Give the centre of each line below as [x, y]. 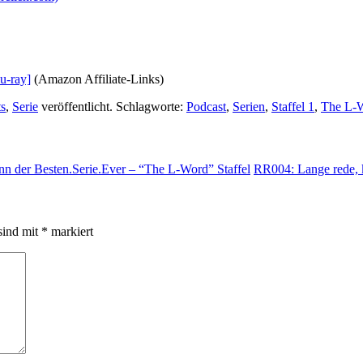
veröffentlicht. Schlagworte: [112, 106]
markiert [70, 232]
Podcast [206, 106]
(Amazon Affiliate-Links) [97, 79]
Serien [249, 106]
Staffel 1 [293, 106]
